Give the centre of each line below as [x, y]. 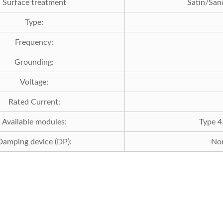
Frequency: [34, 42]
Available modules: [34, 122]
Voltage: [34, 82]
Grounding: [34, 62]
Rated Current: [34, 102]
